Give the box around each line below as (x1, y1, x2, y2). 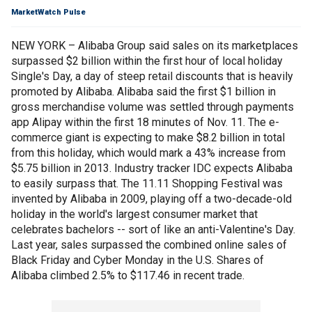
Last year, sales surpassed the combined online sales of (11, 238, 287, 251)
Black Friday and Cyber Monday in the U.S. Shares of (11, 253, 264, 267)
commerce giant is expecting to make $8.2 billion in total (11, 131, 285, 144)
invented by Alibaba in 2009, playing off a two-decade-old (11, 192, 292, 205)
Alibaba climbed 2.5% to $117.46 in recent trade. (11, 269, 244, 282)
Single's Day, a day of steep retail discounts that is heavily (11, 70, 293, 83)
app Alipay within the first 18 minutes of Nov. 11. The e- (11, 116, 279, 129)
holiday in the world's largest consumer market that (11, 208, 258, 221)
